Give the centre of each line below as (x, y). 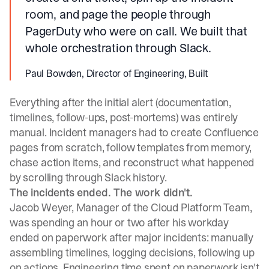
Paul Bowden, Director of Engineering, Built (117, 73)
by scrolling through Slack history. (88, 177)
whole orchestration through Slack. (118, 48)
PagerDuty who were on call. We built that (136, 31)
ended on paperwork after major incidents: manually (132, 237)
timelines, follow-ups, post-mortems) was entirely (124, 117)
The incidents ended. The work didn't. (101, 192)
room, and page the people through (118, 14)
